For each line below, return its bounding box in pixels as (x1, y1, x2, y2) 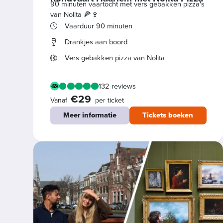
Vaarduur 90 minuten (64, 20, 132, 31)
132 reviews (98, 80, 136, 92)
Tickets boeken (142, 110, 194, 121)
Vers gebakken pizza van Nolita (64, 52, 165, 64)
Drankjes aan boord (64, 36, 127, 48)
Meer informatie (63, 110, 116, 121)
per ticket (95, 95, 124, 106)
